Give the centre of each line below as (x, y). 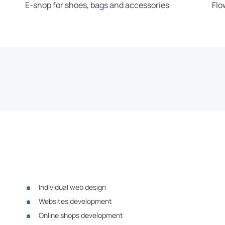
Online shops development (81, 215)
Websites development (75, 201)
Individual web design (72, 187)
